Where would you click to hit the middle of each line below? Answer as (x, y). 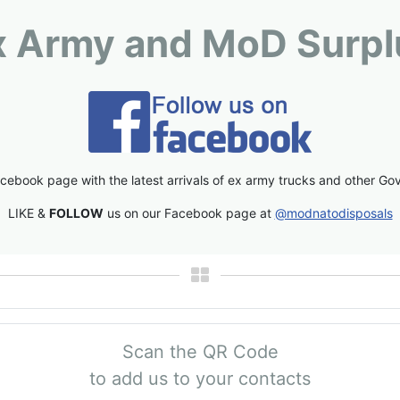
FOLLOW (76, 213)
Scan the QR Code (200, 352)
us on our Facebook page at (189, 213)
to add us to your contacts (200, 379)
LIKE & (28, 213)
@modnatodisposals (333, 213)
